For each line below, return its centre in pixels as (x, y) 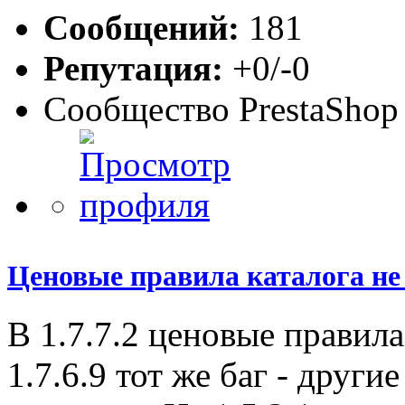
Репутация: (133, 69)
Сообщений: (141, 28)
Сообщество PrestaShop (221, 109)
